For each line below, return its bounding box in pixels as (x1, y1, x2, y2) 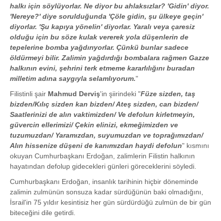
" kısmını (182, 142, 209, 149)
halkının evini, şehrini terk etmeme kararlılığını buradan (10, 64, 195, 72)
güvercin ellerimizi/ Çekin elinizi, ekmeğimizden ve (10, 121, 178, 129)
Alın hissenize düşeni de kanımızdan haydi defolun (10, 142, 182, 149)
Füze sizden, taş (141, 90, 195, 98)
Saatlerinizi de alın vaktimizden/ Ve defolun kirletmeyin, (10, 110, 195, 118)
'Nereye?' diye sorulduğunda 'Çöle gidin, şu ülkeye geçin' (10, 12, 203, 20)
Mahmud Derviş (48, 90, 100, 98)
